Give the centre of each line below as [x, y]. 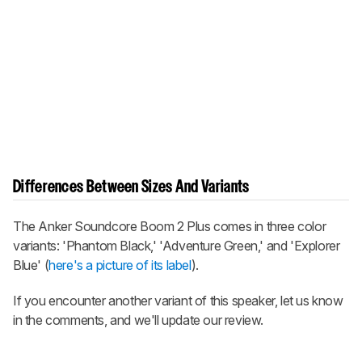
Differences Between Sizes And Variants [131, 188]
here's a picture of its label [120, 265]
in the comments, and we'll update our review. [139, 320]
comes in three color [268, 227]
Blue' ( [31, 265]
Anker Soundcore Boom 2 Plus [124, 227]
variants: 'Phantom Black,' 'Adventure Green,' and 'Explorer [177, 246]
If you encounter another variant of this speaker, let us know [178, 301]
